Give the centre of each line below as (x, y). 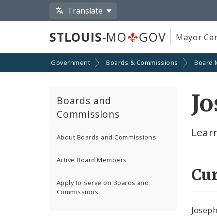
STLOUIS (76, 37)
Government (70, 63)
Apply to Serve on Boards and (103, 182)
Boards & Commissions (142, 63)
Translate (85, 10)
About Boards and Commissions (107, 137)
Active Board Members (92, 160)
